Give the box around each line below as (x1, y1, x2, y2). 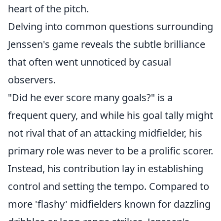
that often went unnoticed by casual (8, 55, 171, 69)
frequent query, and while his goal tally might (8, 109, 213, 122)
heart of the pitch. (8, 2, 89, 15)
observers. (8, 73, 56, 86)
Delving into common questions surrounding (8, 20, 213, 33)
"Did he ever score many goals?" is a (8, 91, 173, 104)
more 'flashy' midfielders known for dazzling (8, 197, 211, 211)
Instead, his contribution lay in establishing (8, 162, 203, 175)
